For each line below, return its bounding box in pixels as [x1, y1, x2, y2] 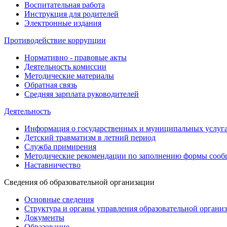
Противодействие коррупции [4, 36, 106, 45]
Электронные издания [24, 19, 101, 27]
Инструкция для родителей [24, 10, 119, 18]
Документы [24, 213, 64, 222]
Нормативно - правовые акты [24, 53, 127, 62]
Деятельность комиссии [24, 62, 106, 71]
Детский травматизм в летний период [24, 133, 156, 142]
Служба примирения [24, 142, 96, 151]
